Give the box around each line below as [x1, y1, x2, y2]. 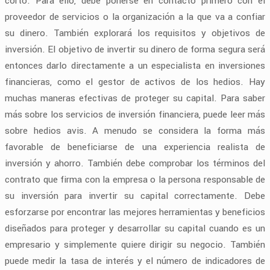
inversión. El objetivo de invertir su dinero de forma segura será [5, 42, 265, 56]
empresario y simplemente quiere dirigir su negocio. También [5, 237, 265, 251]
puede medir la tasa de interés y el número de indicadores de [5, 254, 265, 268]
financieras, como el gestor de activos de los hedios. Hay [5, 75, 265, 89]
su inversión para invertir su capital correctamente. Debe [5, 189, 265, 202]
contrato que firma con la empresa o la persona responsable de [5, 172, 265, 186]
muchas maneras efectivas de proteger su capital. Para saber [5, 91, 265, 105]
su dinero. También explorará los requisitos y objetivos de [5, 26, 265, 40]
